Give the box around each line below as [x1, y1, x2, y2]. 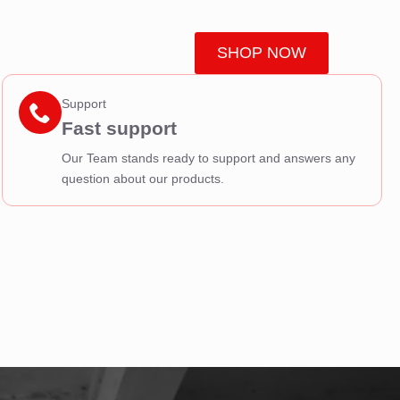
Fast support [61, 118, 177, 139]
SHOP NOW [216, 44, 306, 62]
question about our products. [61, 171, 224, 187]
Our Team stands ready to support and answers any [61, 151, 355, 166]
